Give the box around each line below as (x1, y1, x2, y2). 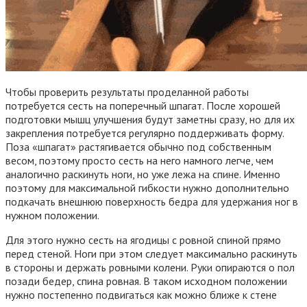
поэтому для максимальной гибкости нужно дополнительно (5, 180, 289, 195)
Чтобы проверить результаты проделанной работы (5, 84, 249, 99)
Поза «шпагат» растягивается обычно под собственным (5, 139, 271, 153)
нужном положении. (5, 208, 99, 222)
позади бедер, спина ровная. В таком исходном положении (5, 273, 287, 288)
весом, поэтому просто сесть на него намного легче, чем (5, 153, 273, 167)
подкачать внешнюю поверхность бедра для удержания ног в (5, 194, 298, 208)
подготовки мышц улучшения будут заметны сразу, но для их (5, 112, 295, 126)
